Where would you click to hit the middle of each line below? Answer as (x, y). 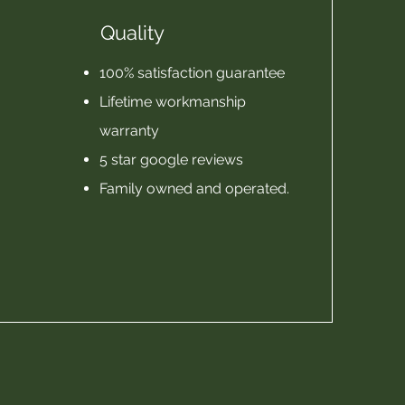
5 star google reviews (172, 160)
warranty (130, 131)
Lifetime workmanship (173, 102)
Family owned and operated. (195, 188)
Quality (133, 33)
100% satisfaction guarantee (193, 73)
